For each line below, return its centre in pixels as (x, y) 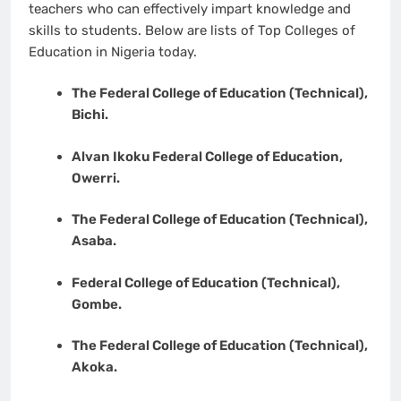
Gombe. (96, 304)
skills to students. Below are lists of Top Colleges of (192, 30)
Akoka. (94, 367)
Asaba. (94, 241)
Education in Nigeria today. (115, 51)
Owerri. (95, 178)
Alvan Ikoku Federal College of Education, (207, 156)
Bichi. (90, 115)
